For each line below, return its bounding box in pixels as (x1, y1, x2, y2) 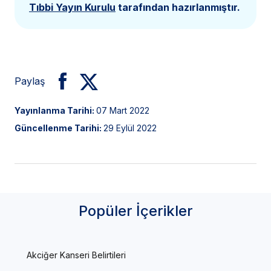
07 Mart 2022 (96, 105, 149, 116)
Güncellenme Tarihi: (15, 122, 103, 133)
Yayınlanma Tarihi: (15, 105, 96, 116)
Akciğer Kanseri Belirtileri (27, 249, 126, 260)
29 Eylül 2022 (103, 122, 157, 133)
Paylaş (15, 74, 45, 87)
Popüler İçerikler (78, 201, 193, 220)
